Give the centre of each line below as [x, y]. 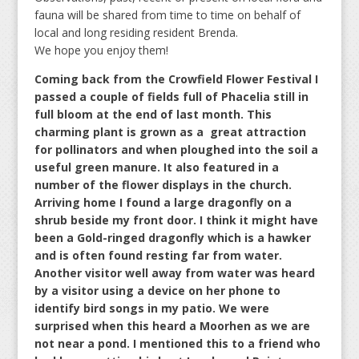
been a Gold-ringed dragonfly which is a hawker [172, 238]
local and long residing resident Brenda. [136, 33]
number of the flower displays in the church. [163, 185]
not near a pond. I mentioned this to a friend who [177, 344]
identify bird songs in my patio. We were [151, 309]
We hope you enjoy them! [101, 50]
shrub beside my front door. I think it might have [176, 220]
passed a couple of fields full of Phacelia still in [171, 97]
